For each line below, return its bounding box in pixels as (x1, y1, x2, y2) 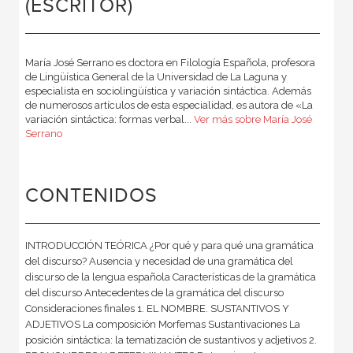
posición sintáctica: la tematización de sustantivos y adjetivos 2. (24, 333, 317, 346)
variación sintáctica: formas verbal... (24, 113, 194, 125)
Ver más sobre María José (193, 113, 312, 125)
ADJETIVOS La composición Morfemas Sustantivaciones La (24, 318, 300, 330)
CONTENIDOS (24, 184, 158, 207)
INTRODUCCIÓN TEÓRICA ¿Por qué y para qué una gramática (24, 239, 314, 251)
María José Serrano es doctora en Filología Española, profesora (24, 56, 315, 69)
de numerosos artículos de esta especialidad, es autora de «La (24, 98, 313, 111)
